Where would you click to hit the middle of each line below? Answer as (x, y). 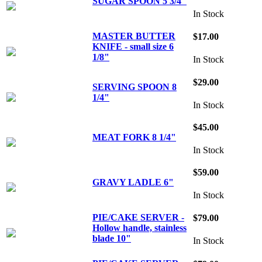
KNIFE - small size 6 (133, 46)
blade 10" (112, 238)
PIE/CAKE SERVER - (138, 217)
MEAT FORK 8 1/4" (134, 137)
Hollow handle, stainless (139, 227)
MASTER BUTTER (134, 36)
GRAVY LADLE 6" (133, 182)
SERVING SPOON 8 (135, 87)
